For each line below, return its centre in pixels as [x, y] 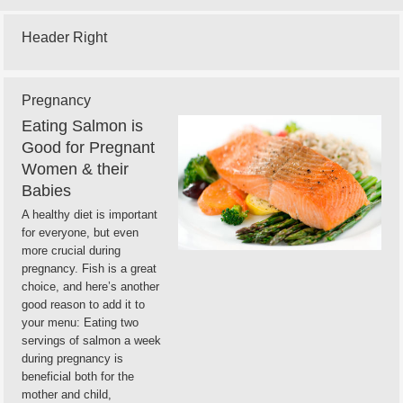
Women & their [75, 169]
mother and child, [67, 394]
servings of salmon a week [91, 340]
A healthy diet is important [90, 215]
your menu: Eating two [80, 322]
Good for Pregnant [88, 148]
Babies [46, 191]
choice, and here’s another [90, 287]
